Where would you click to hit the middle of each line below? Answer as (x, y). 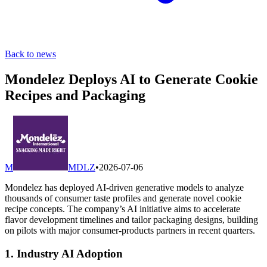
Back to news (30, 54)
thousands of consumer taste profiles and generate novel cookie (123, 198)
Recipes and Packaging (75, 95)
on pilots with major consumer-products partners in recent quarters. (130, 230)
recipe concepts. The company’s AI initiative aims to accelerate (122, 209)
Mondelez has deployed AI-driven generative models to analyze (124, 187)
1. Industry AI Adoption (64, 253)
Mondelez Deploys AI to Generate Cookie (131, 79)
